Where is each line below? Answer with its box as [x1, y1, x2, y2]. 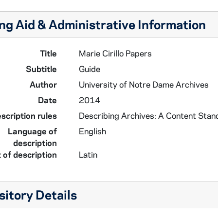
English [78, 126, 106, 136]
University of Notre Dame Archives [78, 79, 209, 90]
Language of [7, 126, 57, 136]
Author [29, 79, 57, 90]
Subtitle [25, 63, 57, 74]
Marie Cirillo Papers [78, 48, 152, 58]
